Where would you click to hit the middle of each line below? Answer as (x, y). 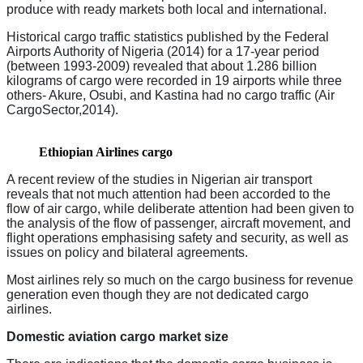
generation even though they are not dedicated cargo (158, 294)
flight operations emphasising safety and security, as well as (177, 237)
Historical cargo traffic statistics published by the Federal (168, 36)
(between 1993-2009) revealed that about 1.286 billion (162, 66)
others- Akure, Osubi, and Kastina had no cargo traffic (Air (171, 95)
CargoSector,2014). (62, 109)
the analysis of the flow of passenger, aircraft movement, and (179, 223)
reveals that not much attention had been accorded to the (169, 194)
